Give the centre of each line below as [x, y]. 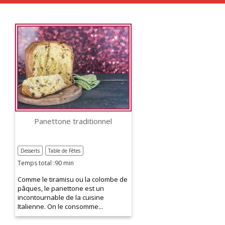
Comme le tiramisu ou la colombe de [73, 179]
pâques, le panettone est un [61, 188]
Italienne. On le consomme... [60, 206]
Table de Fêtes [64, 150]
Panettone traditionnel [73, 121]
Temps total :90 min [46, 163]
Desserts [30, 150]
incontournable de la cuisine [61, 197]
